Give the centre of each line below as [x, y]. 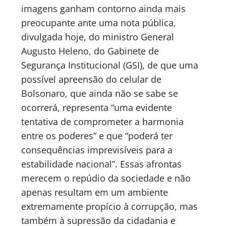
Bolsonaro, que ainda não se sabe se [100, 93]
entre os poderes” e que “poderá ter [97, 135]
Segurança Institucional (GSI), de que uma [110, 65]
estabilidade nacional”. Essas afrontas [101, 164]
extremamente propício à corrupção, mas [109, 206]
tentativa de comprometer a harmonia [102, 121]
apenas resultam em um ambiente [95, 192]
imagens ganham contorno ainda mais [103, 8]
